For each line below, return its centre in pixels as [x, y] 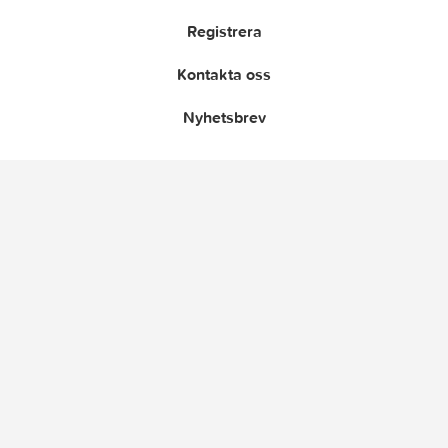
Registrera [224, 30]
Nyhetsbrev [224, 116]
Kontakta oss [224, 73]
